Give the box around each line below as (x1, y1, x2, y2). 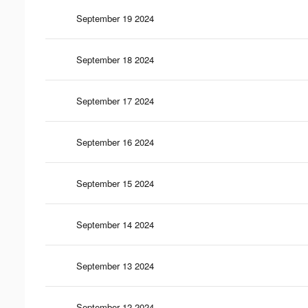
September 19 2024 (76, 11, 154, 25)
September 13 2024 (76, 258, 154, 272)
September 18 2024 (76, 52, 154, 66)
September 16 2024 (76, 135, 154, 148)
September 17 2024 (76, 93, 154, 107)
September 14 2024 (76, 217, 154, 231)
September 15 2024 (76, 176, 154, 190)
